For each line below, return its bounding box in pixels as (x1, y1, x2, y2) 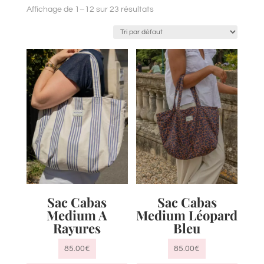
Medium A (47, 206, 108, 225)
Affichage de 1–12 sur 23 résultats (26, 5, 154, 14)
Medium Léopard (136, 206, 238, 225)
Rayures (53, 219, 101, 237)
